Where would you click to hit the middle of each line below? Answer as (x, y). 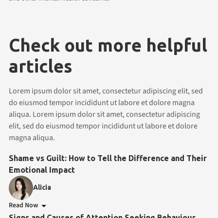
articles (40, 66)
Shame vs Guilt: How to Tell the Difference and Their (108, 158)
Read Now (23, 206)
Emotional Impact (42, 170)
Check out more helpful (108, 45)
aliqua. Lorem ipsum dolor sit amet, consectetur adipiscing (104, 114)
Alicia (42, 188)
